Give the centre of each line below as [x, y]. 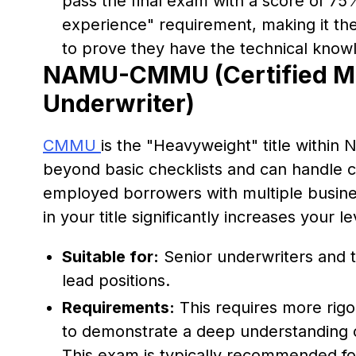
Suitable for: [110, 256]
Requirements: [118, 307]
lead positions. [116, 280]
